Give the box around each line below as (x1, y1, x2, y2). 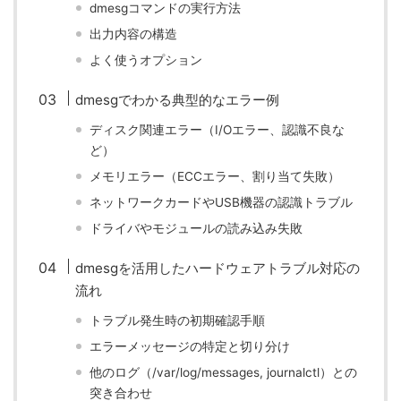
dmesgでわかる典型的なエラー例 (75, 91, 280, 108)
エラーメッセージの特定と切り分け (90, 339, 291, 354)
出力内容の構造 (90, 27, 178, 41)
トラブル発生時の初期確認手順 (90, 313, 266, 328)
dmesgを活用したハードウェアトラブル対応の (75, 260, 361, 277)
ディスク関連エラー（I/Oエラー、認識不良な (90, 123, 346, 137)
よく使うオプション (90, 53, 203, 67)
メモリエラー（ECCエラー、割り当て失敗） (90, 169, 341, 183)
